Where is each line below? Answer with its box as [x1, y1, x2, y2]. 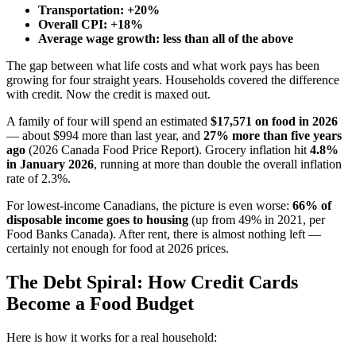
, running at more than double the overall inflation [94, 157, 342, 172]
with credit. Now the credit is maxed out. [6, 87, 211, 102]
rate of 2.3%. [6, 172, 71, 186]
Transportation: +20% [38, 3, 160, 17]
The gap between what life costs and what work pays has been [6, 59, 319, 73]
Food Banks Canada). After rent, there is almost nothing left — [6, 227, 321, 242]
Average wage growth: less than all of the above [38, 32, 293, 46]
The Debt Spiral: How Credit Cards [6, 272, 298, 293]
